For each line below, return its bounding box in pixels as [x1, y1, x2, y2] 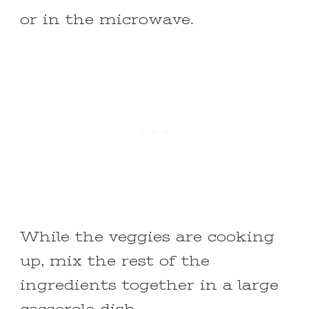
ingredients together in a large [20, 277, 279, 294]
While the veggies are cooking [20, 229, 275, 246]
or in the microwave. [20, 12, 194, 28]
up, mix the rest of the [20, 253, 210, 270]
